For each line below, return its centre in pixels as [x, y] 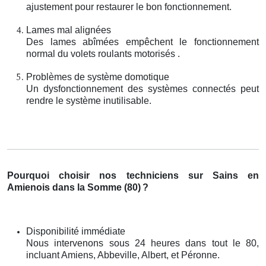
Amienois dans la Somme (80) [74, 187]
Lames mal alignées [69, 30]
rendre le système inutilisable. [89, 100]
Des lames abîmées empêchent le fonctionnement [142, 42]
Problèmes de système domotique [98, 77]
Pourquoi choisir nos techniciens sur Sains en [133, 175]
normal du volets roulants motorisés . [103, 53]
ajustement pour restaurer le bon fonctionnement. [129, 7]
